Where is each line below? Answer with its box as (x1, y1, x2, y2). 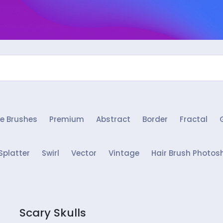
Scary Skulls (19, 205, 86, 221)
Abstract (96, 114, 130, 124)
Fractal (180, 114, 208, 124)
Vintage (108, 148, 139, 158)
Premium (49, 114, 84, 124)
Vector (71, 148, 97, 158)
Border (142, 114, 168, 124)
